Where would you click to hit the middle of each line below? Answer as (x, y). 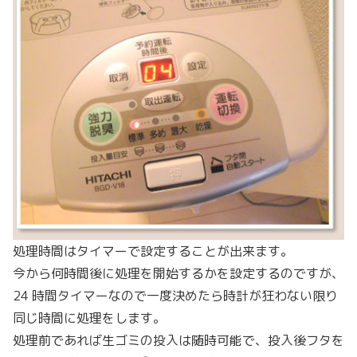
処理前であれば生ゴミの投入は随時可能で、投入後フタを (178, 341)
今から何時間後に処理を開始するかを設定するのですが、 (178, 274)
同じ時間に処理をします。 (89, 318)
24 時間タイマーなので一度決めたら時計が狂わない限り (175, 296)
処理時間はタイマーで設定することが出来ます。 (153, 251)
